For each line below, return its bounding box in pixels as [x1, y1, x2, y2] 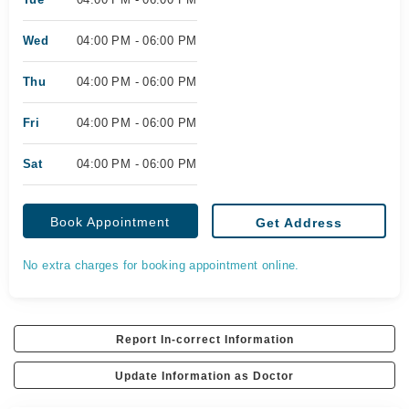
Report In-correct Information [115, 333, 294, 346]
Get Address [255, 215, 342, 230]
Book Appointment [50, 215, 171, 229]
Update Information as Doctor [115, 370, 294, 383]
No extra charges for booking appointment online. [23, 258, 299, 272]
